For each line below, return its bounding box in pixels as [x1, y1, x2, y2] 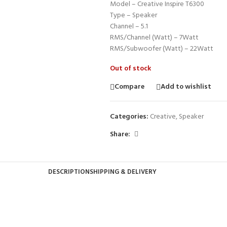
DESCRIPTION [48, 167, 90, 177]
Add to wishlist [160, 81, 211, 93]
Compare [114, 81, 144, 93]
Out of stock [109, 63, 151, 74]
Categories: [109, 111, 148, 123]
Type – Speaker [109, 10, 157, 21]
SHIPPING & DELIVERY [90, 167, 157, 177]
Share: [109, 128, 130, 140]
